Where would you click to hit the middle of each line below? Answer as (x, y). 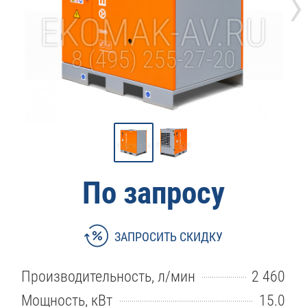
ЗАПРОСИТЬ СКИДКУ (169, 237)
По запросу (153, 193)
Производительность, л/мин (109, 277)
